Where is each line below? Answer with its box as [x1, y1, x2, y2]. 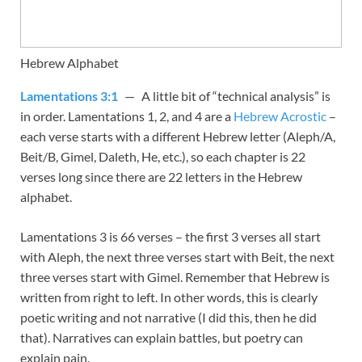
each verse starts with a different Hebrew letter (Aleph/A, [20, 128, 335, 145]
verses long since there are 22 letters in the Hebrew [20, 169, 302, 185]
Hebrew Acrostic [234, 108, 326, 124]
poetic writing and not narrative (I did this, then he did [20, 309, 317, 326]
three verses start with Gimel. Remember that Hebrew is [20, 269, 330, 285]
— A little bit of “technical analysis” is [118, 88, 330, 104]
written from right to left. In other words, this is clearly [20, 289, 318, 305]
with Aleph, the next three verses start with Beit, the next [20, 249, 335, 265]
